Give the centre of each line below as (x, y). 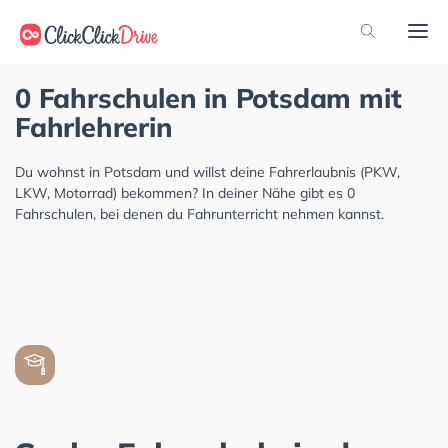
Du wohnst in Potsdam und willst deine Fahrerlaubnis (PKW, (207, 172)
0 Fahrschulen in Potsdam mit (208, 98)
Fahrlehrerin (94, 127)
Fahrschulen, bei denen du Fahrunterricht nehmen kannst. (199, 214)
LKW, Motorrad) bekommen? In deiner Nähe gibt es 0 (185, 193)
